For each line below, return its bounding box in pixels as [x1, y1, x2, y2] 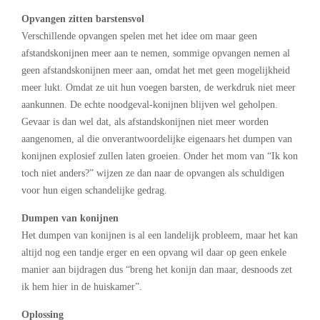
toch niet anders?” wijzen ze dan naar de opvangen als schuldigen [21, 167, 284, 179]
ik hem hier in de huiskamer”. [21, 281, 142, 292]
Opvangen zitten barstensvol [21, 13, 144, 24]
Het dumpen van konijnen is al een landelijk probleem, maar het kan [21, 229, 298, 241]
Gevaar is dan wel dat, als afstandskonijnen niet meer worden [21, 116, 269, 127]
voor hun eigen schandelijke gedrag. [21, 184, 167, 196]
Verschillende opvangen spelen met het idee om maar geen [21, 30, 257, 41]
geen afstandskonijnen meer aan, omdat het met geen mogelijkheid [21, 64, 290, 76]
